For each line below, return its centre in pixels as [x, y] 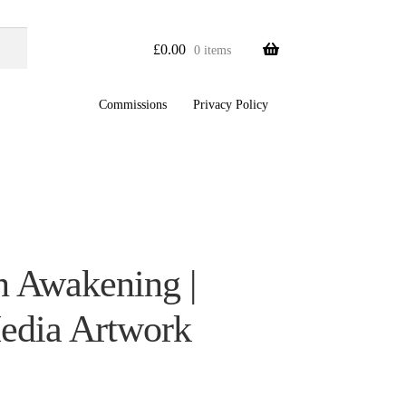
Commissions [133, 104]
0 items [213, 50]
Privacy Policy [230, 104]
